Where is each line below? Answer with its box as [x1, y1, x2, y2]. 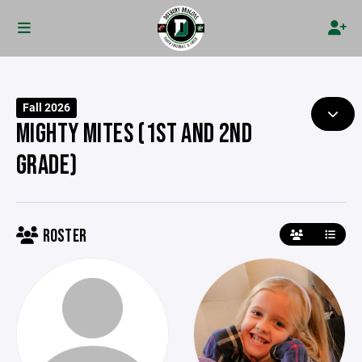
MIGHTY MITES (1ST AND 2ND [16, 118, 253, 150]
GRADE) [16, 149, 78, 182]
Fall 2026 [23, 100, 71, 115]
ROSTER [39, 225, 87, 247]
